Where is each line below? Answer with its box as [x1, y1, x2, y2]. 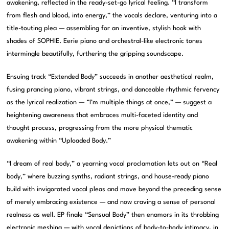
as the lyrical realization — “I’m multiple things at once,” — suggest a [7, 99, 212, 106]
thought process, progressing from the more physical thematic [7, 125, 193, 132]
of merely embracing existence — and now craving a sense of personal [7, 199, 216, 206]
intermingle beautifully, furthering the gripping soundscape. [7, 51, 184, 58]
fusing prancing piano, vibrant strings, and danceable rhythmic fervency [7, 86, 220, 94]
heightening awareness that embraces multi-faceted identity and [7, 112, 198, 119]
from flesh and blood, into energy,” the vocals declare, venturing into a [7, 12, 218, 19]
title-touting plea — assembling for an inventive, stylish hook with [7, 25, 201, 32]
